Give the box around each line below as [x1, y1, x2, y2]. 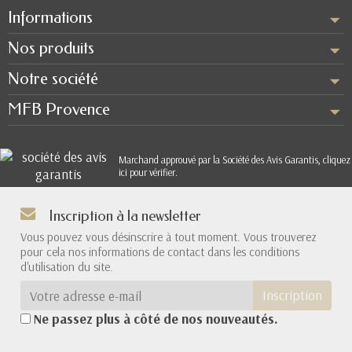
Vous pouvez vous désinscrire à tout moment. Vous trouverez [20, 229, 317, 244]
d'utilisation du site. [20, 259, 113, 274]
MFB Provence [8, 100, 110, 119]
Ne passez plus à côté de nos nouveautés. [34, 310, 278, 328]
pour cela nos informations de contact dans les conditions [20, 244, 299, 259]
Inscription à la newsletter [49, 207, 201, 225]
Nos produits [8, 38, 94, 57]
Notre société [8, 69, 98, 88]
